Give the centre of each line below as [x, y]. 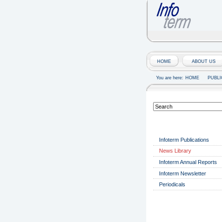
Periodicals [172, 185]
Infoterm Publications [184, 139]
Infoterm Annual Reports [188, 162]
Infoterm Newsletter [182, 173]
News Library [175, 151]
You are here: [170, 78]
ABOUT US [203, 61]
